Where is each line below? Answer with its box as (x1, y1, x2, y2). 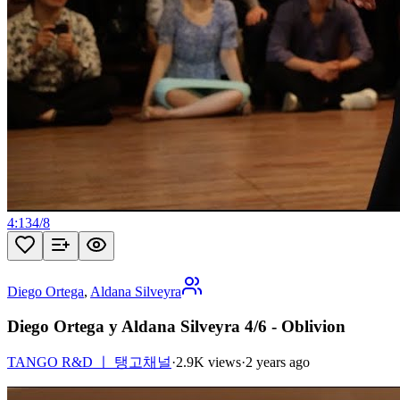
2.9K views (176, 354, 241, 370)
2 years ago (246, 354, 310, 370)
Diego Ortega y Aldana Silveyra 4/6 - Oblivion (7, 317, 346, 336)
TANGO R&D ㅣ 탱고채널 (7, 354, 171, 370)
